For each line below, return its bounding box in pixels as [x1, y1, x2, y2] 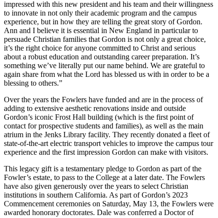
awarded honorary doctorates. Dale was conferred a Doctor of [4, 208, 194, 217]
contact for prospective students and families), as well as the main [4, 121, 203, 130]
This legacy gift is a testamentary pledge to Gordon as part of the [4, 164, 201, 173]
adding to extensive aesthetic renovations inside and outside [4, 104, 186, 112]
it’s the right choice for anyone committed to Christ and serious [4, 43, 196, 52]
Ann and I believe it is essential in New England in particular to [4, 26, 198, 35]
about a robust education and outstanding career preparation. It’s [4, 52, 200, 61]
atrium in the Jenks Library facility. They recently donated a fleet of [4, 130, 210, 139]
